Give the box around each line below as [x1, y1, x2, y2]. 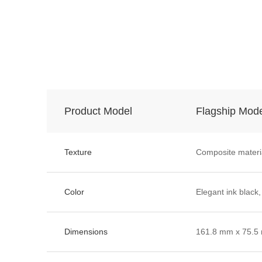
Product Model [64, 105, 132, 117]
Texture [64, 147, 92, 157]
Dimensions [64, 226, 108, 236]
